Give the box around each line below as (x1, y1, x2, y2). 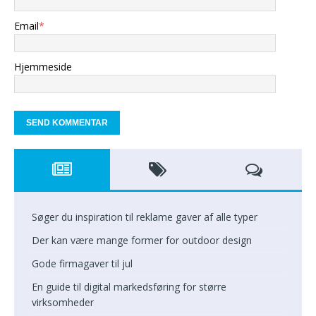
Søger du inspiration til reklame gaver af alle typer (32, 209, 257, 224)
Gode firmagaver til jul (32, 256, 133, 270)
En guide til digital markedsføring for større (32, 279, 226, 293)
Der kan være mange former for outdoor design (32, 233, 252, 247)
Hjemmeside (14, 59, 72, 73)
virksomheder (32, 295, 94, 309)
